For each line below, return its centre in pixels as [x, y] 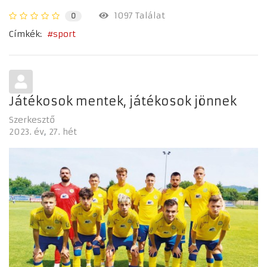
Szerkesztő [32, 120]
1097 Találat [137, 15]
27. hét [63, 132]
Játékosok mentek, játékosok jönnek [123, 101]
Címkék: [25, 34]
